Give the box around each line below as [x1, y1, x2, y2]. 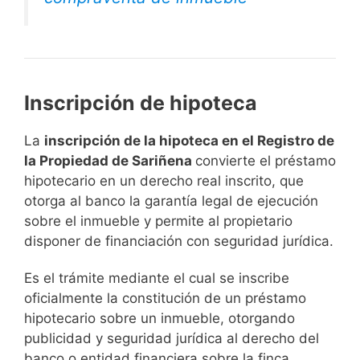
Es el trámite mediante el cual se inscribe [24, 269, 289, 286]
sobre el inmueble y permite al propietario [24, 213, 292, 230]
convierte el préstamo [195, 153, 336, 170]
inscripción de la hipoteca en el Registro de [44, 133, 334, 149]
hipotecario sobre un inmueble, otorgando [24, 309, 295, 326]
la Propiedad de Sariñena [24, 153, 195, 170]
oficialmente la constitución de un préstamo [24, 289, 306, 306]
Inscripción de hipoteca [24, 91, 257, 116]
